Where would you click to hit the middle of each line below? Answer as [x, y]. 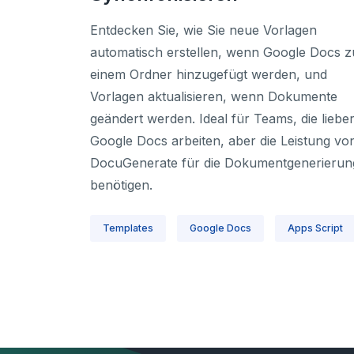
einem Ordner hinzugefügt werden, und [209, 74]
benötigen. [121, 185]
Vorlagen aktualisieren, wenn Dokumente [214, 96]
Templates [128, 228]
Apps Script [315, 228]
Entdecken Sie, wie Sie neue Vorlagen [203, 30]
